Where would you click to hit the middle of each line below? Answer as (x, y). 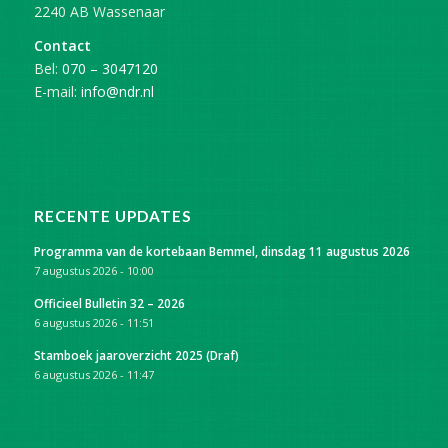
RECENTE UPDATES (112, 216)
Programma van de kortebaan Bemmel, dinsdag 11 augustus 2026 (221, 251)
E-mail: (57, 92)
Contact (62, 46)
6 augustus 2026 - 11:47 (93, 375)
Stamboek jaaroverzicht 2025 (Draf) (136, 355)
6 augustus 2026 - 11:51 (93, 323)
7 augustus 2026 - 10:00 (93, 271)
